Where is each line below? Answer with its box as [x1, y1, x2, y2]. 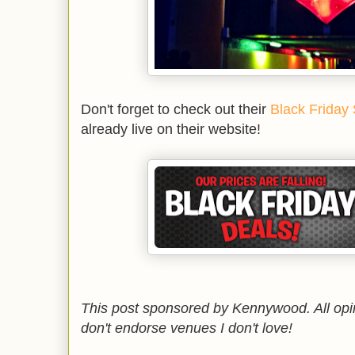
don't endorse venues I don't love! [81, 320, 292, 337]
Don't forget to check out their [81, 101, 270, 118]
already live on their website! [81, 121, 261, 138]
